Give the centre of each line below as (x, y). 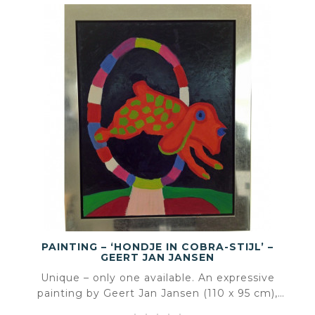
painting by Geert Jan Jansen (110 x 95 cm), (157, 293)
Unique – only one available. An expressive (157, 277)
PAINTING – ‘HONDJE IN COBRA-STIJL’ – (157, 246)
